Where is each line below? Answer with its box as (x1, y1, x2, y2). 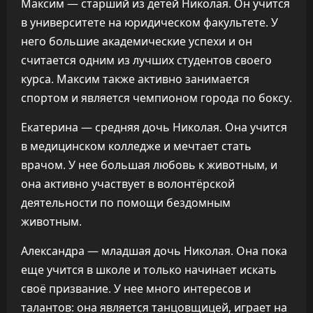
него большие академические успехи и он (21, 34, 252, 49)
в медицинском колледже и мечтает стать (21, 138, 252, 154)
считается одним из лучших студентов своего (21, 52, 272, 68)
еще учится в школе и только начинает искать (21, 262, 277, 277)
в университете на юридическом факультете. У (21, 15, 278, 30)
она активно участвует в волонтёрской (21, 176, 235, 191)
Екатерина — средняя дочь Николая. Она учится (21, 119, 287, 135)
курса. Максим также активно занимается (21, 71, 249, 87)
